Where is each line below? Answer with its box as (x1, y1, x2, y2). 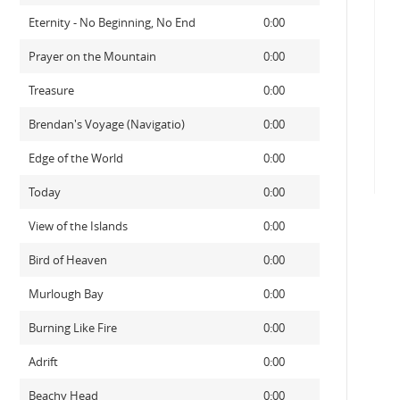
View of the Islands (28, 218, 128, 234)
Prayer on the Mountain (28, 48, 156, 64)
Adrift (28, 354, 58, 370)
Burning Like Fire (28, 320, 117, 336)
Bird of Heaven (28, 252, 107, 268)
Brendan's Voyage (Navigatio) (28, 116, 185, 132)
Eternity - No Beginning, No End (28, 14, 196, 30)
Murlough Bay (28, 286, 104, 302)
